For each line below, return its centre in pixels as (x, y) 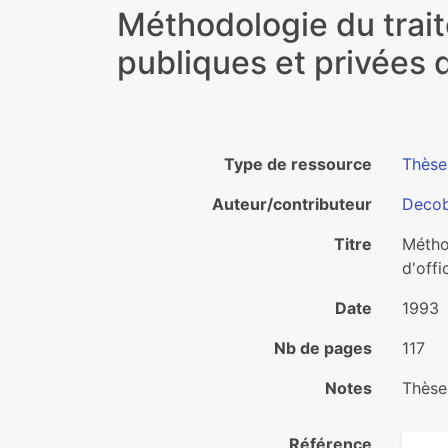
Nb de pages (323, 348)
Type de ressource (298, 164)
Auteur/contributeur (292, 204)
